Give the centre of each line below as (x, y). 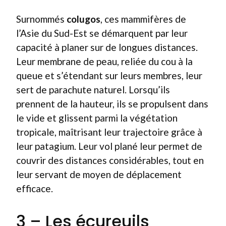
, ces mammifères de (143, 19)
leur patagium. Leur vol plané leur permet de (109, 146)
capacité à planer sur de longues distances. (107, 47)
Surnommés (41, 19)
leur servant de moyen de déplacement (99, 174)
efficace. (35, 188)
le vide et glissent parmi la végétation (97, 118)
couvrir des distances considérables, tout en (110, 160)
